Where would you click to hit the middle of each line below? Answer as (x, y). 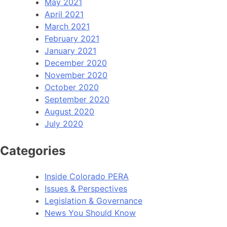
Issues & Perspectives (86, 188)
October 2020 (72, 87)
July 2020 (64, 123)
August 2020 (69, 111)
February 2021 (72, 38)
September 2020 (77, 99)
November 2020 (76, 75)
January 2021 (70, 50)
